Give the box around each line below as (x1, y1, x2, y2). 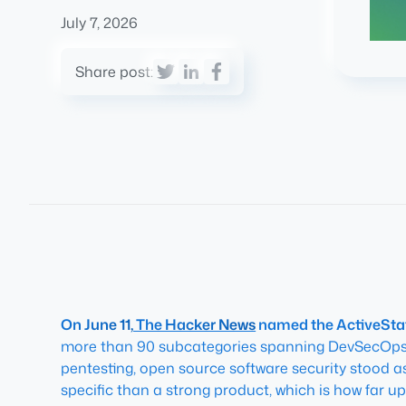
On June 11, (61, 314, 134, 334)
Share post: (75, 62, 154, 82)
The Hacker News (133, 314, 256, 334)
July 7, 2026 (61, 13, 139, 33)
